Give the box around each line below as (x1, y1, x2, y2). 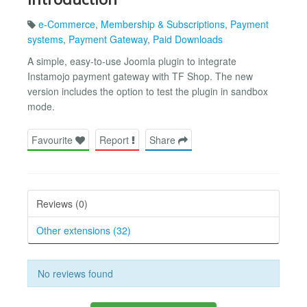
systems (27, 32, 63, 46)
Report (99, 132, 132, 147)
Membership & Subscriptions (101, 16, 225, 31)
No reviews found (38, 266, 113, 280)
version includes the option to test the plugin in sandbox (27, 84, 268, 98)
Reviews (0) (36, 196, 88, 210)
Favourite (32, 132, 75, 147)
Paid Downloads (153, 32, 223, 46)
